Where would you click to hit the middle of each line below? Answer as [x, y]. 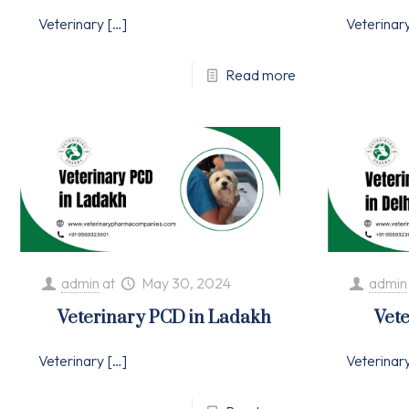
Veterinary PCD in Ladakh [165, 318]
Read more [260, 74]
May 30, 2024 [186, 283]
